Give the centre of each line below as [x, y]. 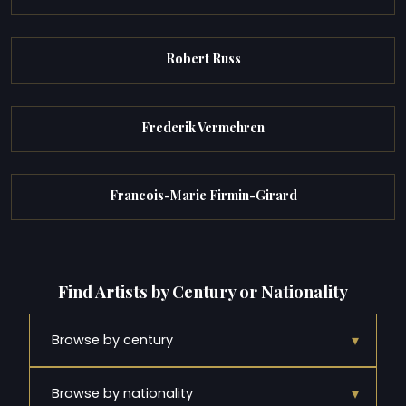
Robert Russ [203, 59]
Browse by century [112, 339]
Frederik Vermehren [203, 127]
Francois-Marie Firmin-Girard [203, 195]
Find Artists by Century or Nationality [203, 291]
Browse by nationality [122, 393]
